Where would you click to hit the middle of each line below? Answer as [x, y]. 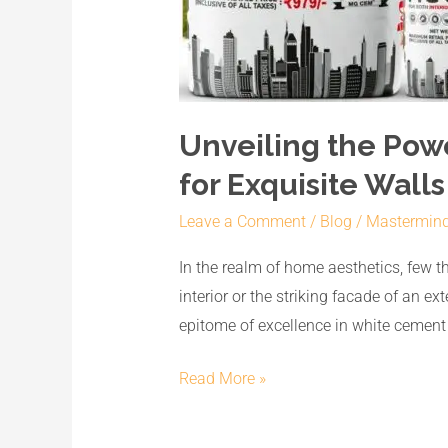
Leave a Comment [242, 222]
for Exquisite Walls [311, 185]
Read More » [222, 378]
